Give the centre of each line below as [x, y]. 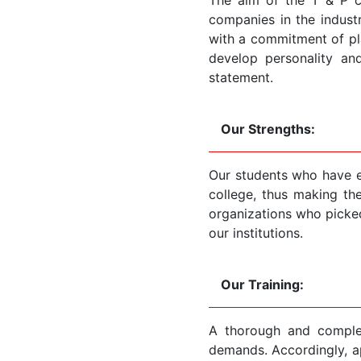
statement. [241, 77]
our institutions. [256, 232]
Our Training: [262, 284]
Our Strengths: [268, 129]
